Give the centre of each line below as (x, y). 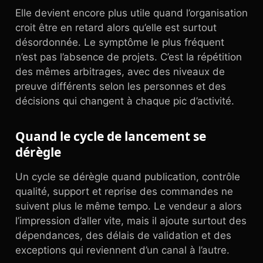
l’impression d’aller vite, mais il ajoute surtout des (131, 221)
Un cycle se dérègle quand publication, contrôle (128, 177)
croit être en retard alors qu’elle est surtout (116, 28)
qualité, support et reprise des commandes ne (124, 191)
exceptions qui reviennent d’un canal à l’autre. (122, 250)
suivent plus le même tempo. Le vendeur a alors (129, 206)
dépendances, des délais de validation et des (123, 235)
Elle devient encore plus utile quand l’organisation (131, 13)
